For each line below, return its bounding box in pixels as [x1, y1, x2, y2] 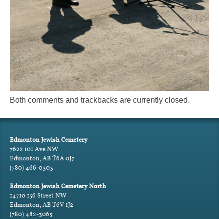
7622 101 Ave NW [10, 143, 58, 154]
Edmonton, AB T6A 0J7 [10, 153, 74, 163]
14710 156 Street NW [10, 190, 66, 201]
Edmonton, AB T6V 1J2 [10, 199, 73, 210]
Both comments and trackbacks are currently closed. [10, 95, 190, 104]
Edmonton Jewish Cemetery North [10, 181, 106, 192]
